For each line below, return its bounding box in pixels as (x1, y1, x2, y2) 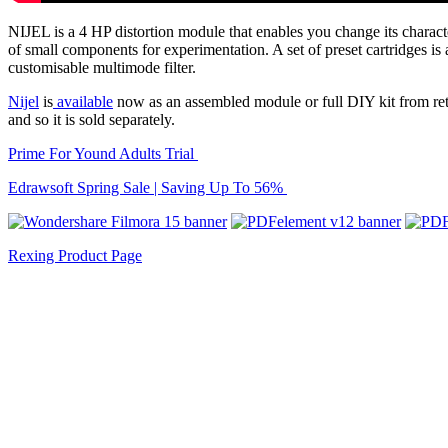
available (53, 92, 113, 110)
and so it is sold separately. (8, 110, 175, 128)
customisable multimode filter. (8, 58, 196, 76)
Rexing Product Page (8, 246, 142, 264)
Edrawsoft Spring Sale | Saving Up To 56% (8, 178, 287, 196)
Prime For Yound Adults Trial (8, 144, 198, 162)
